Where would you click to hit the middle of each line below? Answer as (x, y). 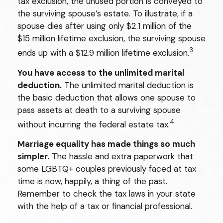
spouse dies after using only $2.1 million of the (105, 26)
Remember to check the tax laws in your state (107, 194)
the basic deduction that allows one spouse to (107, 97)
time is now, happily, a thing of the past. (92, 181)
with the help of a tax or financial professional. (105, 206)
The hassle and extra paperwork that (121, 157)
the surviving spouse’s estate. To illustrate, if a (105, 13)
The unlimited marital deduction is (128, 85)
